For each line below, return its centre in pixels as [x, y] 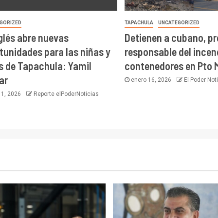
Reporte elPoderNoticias [66, 94]
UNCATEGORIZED [179, 23]
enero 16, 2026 [151, 80]
